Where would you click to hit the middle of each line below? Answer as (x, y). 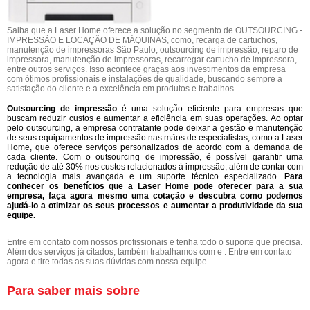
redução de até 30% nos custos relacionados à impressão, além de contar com (155, 166)
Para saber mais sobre (73, 290)
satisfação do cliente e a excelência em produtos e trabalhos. (121, 88)
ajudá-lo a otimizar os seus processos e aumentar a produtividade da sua (155, 205)
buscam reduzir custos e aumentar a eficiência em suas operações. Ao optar (155, 118)
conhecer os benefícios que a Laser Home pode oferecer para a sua (155, 186)
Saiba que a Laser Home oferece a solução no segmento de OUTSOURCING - (155, 30)
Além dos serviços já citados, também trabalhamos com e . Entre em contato (149, 252)
